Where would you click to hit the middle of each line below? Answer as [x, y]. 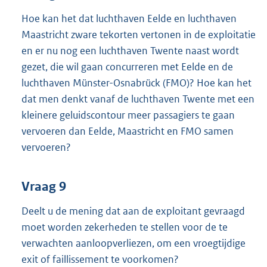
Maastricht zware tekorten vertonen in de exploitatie [139, 35]
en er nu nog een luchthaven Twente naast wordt [130, 51]
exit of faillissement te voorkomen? [100, 259]
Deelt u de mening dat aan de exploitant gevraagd [133, 211]
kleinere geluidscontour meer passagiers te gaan [128, 115]
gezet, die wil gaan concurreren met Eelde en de [127, 67]
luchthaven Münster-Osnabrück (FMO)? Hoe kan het [136, 83]
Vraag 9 [44, 186]
